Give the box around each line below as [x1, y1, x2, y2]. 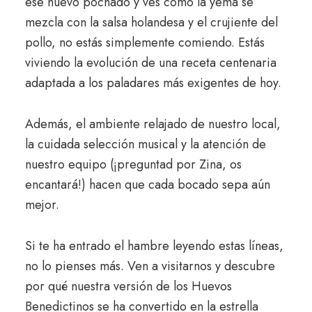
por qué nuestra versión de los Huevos [24, 277, 232, 296]
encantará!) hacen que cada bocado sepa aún [24, 175, 270, 194]
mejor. [24, 196, 59, 214]
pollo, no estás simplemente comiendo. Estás [24, 33, 265, 52]
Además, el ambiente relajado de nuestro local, [24, 115, 281, 134]
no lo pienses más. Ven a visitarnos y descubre [24, 257, 275, 276]
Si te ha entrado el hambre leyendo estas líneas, [24, 237, 283, 256]
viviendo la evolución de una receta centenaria [24, 54, 276, 72]
